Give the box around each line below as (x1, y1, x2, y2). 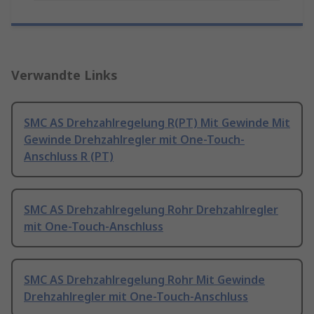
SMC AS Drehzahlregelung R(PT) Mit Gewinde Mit (24, 115, 290, 131)
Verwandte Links (11, 67, 118, 84)
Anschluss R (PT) (24, 149, 114, 165)
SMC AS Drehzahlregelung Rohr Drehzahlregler (24, 202, 278, 218)
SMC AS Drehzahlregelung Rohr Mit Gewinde (24, 272, 265, 288)
